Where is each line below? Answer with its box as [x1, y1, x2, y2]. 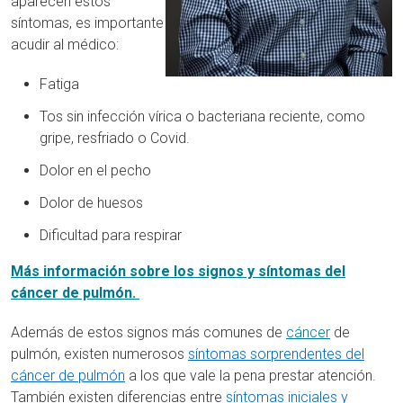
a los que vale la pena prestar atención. [125, 367, 376, 384]
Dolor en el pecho [40, 162, 151, 179]
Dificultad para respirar [40, 227, 182, 244]
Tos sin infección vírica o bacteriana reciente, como [40, 108, 365, 125]
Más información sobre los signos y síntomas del [11, 263, 345, 280]
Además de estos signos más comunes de [11, 324, 286, 341]
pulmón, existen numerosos [11, 345, 188, 363]
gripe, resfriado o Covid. [40, 130, 190, 147]
